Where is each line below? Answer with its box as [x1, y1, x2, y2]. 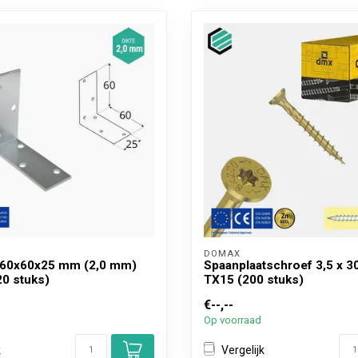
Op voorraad [204, 314, 261, 326]
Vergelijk [221, 343, 265, 356]
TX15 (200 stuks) [204, 272, 304, 287]
